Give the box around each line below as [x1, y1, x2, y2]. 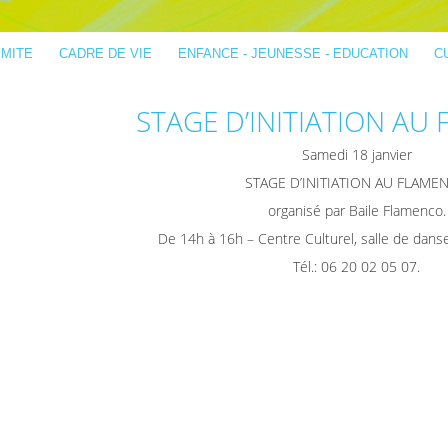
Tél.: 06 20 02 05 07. [293, 257, 421, 276]
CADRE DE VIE [59, 46, 152, 61]
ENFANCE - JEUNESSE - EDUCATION [178, 46, 408, 61]
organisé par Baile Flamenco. [267, 201, 446, 220]
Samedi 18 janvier [301, 145, 412, 164]
